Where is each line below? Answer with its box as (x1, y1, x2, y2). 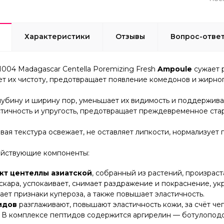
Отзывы (115, 31, 145, 41)
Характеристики (24, 31, 90, 41)
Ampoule (157, 64, 194, 73)
